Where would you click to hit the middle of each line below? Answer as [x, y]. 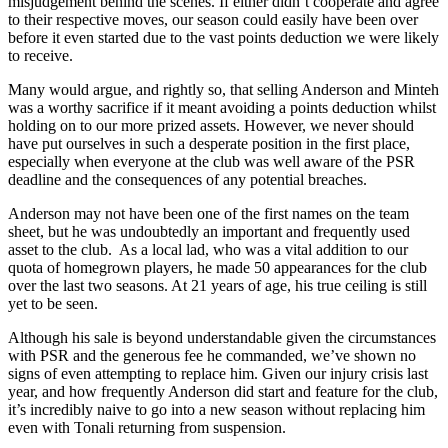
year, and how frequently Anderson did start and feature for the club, [223, 391]
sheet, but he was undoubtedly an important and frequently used [209, 231]
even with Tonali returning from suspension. [147, 427]
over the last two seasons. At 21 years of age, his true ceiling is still [217, 285]
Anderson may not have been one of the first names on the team [208, 213]
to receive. [42, 55]
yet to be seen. [53, 303]
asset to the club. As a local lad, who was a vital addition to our [208, 249]
